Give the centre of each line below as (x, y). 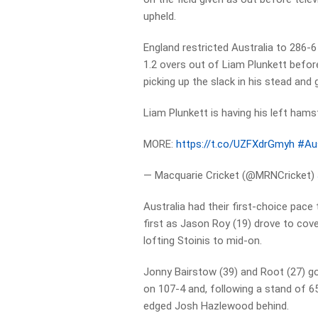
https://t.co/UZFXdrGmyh (236, 144)
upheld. (160, 16)
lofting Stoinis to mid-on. (203, 241)
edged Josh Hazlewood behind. (216, 306)
